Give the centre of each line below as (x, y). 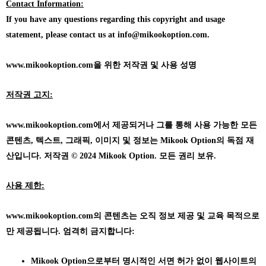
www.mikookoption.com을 (54, 65)
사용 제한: (25, 186)
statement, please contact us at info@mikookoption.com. (108, 35)
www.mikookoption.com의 (54, 216)
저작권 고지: (29, 95)
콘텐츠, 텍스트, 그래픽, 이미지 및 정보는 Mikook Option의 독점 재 (130, 140)
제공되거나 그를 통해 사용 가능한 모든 (183, 125)
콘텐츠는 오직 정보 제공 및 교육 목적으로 (180, 216)
